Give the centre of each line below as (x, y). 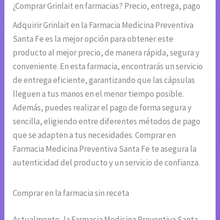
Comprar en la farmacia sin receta (71, 193)
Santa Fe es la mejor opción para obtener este (93, 39)
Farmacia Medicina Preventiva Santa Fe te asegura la (105, 149)
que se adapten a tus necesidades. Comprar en (95, 135)
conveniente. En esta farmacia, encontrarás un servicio (108, 67)
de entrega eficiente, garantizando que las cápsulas (104, 80)
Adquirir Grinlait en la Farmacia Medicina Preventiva (103, 25)
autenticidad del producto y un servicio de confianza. (107, 163)
